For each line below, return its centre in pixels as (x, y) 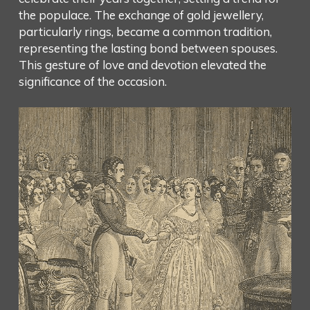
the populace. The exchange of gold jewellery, (141, 15)
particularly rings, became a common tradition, (145, 31)
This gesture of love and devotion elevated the (142, 64)
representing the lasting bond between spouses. (148, 48)
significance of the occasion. (92, 81)
